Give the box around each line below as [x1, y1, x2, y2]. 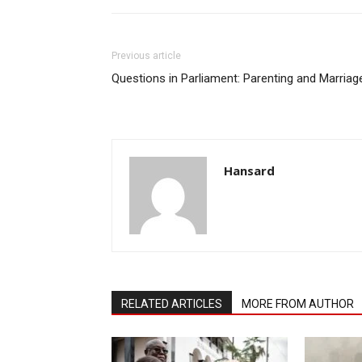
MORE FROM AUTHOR [242, 297, 354, 310]
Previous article [112, 49, 181, 61]
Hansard [224, 162, 275, 179]
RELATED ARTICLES [121, 297, 222, 310]
